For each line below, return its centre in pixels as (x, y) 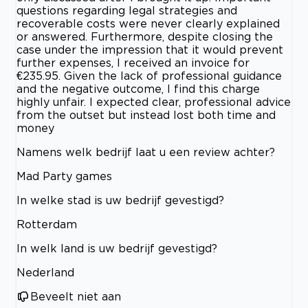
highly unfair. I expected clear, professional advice (154, 102)
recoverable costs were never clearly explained (148, 23)
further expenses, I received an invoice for (133, 63)
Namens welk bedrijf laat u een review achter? (146, 152)
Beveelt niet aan (76, 296)
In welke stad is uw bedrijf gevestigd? (120, 200)
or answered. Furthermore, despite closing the (145, 36)
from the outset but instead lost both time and (146, 115)
